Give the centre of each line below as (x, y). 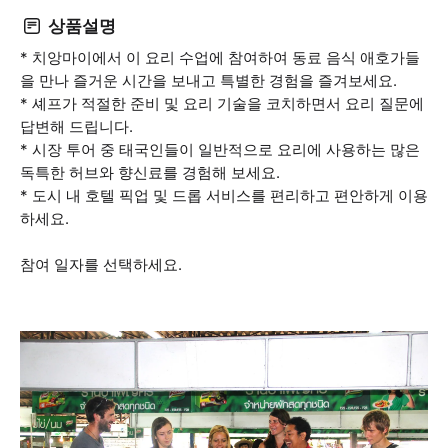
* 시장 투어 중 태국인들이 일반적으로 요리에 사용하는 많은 (220, 149)
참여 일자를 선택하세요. (101, 264)
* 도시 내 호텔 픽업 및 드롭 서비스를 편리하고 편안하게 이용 (224, 195)
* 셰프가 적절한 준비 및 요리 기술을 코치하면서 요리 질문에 (222, 103)
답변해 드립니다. (76, 126)
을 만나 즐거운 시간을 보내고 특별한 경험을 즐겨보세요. (208, 80)
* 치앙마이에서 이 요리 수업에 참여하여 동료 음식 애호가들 (220, 57)
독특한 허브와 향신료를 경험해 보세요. (150, 172)
